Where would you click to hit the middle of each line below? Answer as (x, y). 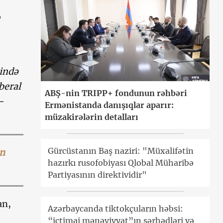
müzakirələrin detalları (92, 117)
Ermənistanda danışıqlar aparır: (110, 105)
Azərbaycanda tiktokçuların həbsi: (116, 209)
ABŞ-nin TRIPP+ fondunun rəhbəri (116, 93)
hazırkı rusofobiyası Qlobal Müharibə (121, 163)
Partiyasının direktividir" (98, 175)
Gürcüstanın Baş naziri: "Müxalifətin (121, 151)
